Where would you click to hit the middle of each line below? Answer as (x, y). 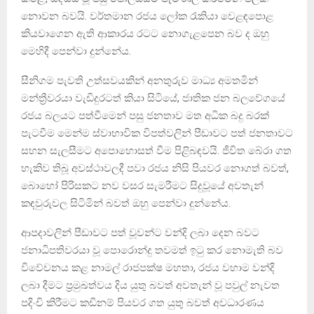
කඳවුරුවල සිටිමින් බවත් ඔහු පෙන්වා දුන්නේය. (126, 203)
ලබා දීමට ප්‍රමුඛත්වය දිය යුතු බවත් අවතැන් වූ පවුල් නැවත (150, 285)
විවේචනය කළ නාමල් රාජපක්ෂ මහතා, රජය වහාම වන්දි (148, 267)
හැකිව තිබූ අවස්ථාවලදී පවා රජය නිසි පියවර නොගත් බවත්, (155, 168)
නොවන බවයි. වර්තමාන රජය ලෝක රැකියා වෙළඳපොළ (147, 16)
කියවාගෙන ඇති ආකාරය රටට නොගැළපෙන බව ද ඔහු (145, 33)
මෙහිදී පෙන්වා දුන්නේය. (76, 51)
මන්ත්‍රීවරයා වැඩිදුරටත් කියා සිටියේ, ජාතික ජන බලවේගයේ (153, 98)
